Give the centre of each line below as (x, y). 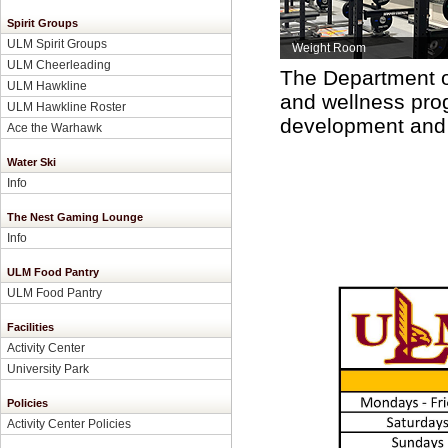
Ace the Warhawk (54, 127)
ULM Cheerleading (59, 64)
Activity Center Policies (69, 423)
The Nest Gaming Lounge (75, 217)
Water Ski (31, 162)
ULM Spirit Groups (57, 43)
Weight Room (329, 48)
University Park (48, 368)
